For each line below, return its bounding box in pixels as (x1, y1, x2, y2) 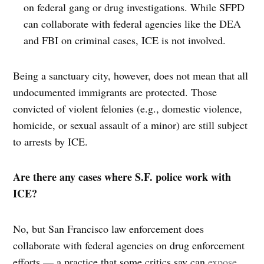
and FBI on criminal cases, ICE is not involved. (24, 33, 226, 48)
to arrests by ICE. (13, 134, 88, 149)
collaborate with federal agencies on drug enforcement (13, 238, 245, 253)
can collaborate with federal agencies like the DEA (24, 16, 242, 31)
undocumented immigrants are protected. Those (13, 85, 217, 100)
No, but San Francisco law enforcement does (13, 222, 204, 236)
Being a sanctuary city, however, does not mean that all (13, 68, 249, 83)
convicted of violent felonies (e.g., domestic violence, (13, 101, 243, 116)
